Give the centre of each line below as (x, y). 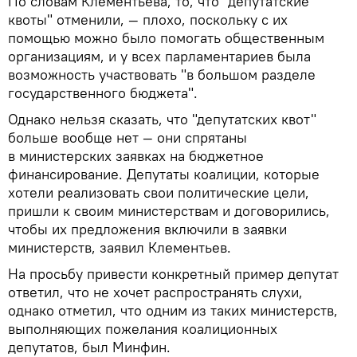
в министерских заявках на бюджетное (136, 155)
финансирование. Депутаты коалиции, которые (164, 174)
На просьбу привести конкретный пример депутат (173, 273)
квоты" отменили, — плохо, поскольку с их (148, 19)
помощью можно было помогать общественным (166, 37)
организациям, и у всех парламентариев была (159, 56)
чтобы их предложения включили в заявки (147, 229)
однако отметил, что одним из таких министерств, (173, 310)
